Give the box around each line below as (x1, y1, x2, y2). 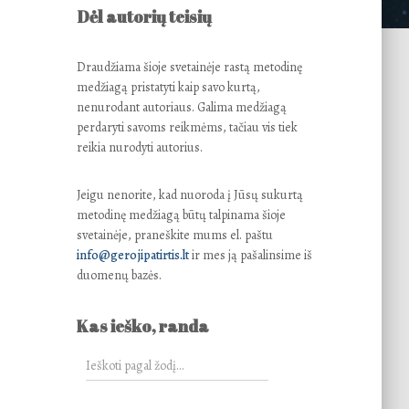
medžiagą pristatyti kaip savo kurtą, (76, 79, 260, 96)
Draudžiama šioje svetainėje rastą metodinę (76, 58, 302, 76)
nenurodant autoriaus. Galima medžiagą (76, 99, 287, 116)
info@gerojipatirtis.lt (76, 246, 189, 264)
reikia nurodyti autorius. (76, 139, 203, 156)
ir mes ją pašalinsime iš (188, 246, 312, 264)
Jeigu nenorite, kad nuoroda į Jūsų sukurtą (76, 186, 303, 204)
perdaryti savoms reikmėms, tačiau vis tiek (76, 119, 298, 136)
